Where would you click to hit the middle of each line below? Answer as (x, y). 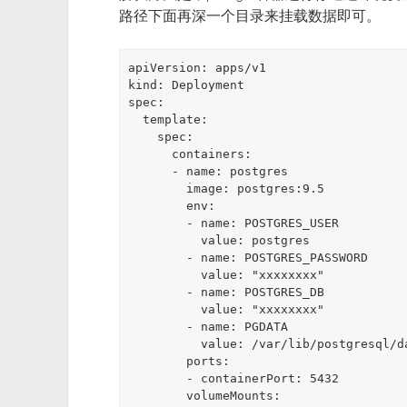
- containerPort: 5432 (158, 378)
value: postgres (165, 240)
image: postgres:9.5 (158, 188)
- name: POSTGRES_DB (158, 292)
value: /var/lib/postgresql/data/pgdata (165, 343)
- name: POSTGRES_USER (158, 223)
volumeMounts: (158, 395)
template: (136, 119)
